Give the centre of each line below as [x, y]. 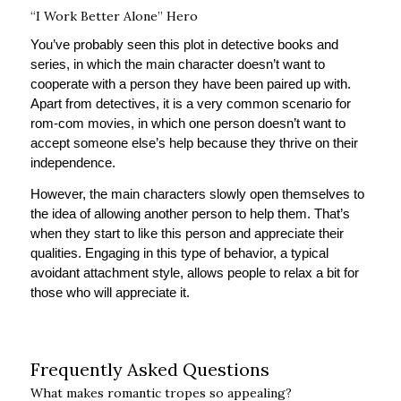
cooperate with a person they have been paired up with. [190, 83]
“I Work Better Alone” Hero [114, 17]
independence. [74, 162]
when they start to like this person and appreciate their [187, 233]
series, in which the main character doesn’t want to [177, 64]
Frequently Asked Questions [149, 370]
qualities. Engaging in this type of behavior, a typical [179, 252]
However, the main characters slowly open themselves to [197, 193]
